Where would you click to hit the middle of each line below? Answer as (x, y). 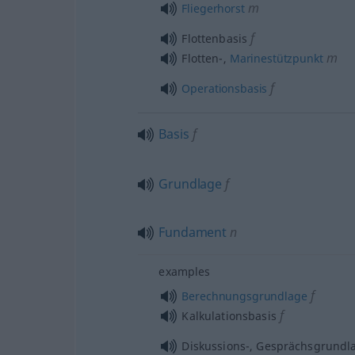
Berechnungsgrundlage (244, 296)
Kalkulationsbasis (229, 315)
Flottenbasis (215, 38)
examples (185, 271)
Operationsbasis (225, 88)
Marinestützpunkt (276, 58)
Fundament (193, 232)
